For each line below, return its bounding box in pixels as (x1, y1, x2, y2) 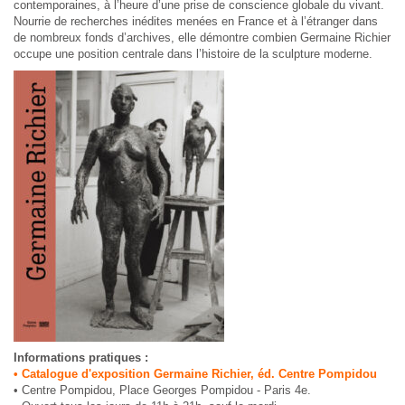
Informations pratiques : (14, 351, 148, 364)
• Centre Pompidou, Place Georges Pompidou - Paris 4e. (14, 383, 311, 397)
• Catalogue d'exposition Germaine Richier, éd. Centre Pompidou (14, 367, 377, 381)
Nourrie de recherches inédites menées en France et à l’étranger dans (14, 14, 378, 28)
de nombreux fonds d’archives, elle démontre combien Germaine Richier (14, 31, 391, 44)
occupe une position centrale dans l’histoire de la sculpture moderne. (14, 47, 372, 61)
